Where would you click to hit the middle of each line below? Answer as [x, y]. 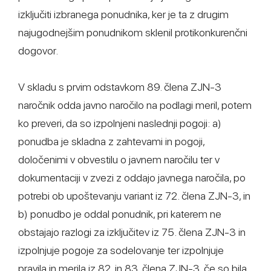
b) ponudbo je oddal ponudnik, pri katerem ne [120, 214]
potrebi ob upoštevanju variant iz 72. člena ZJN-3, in [134, 196]
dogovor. [38, 51]
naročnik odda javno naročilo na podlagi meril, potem [135, 105]
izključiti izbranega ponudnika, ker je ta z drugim [123, 14]
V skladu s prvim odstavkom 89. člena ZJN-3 [120, 87]
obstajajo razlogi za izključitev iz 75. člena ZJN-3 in [132, 232]
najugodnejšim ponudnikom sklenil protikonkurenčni [133, 32]
